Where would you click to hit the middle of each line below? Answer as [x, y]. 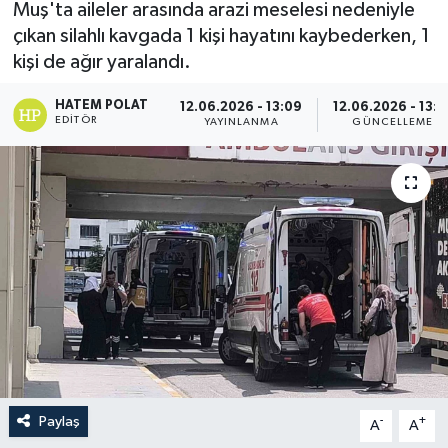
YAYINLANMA [241, 122]
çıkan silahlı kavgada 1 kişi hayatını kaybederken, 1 [221, 35]
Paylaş [59, 421]
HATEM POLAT [102, 105]
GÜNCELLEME [393, 122]
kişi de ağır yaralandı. [101, 61]
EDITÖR [76, 119]
